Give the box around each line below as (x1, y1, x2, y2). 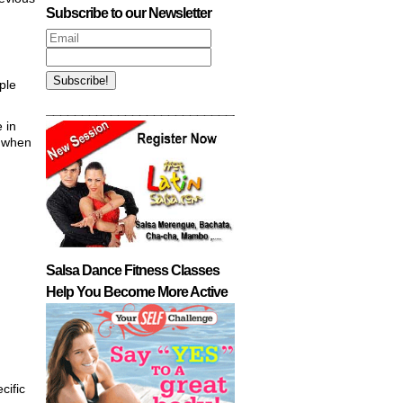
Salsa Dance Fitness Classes (46, 263, 219, 279)
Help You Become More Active (46, 284, 228, 300)
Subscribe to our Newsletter (46, 5, 211, 21)
